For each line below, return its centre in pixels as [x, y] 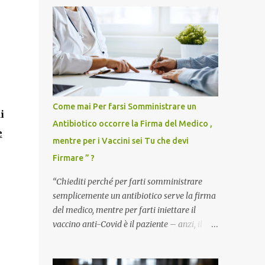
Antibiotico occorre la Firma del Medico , [132, 124]
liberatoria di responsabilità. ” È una [119, 253]
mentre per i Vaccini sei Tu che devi [120, 141]
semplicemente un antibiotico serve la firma [134, 196]
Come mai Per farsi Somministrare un [124, 106]
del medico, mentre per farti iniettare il [124, 210]
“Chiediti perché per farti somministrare [127, 182]
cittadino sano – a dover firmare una [121, 238]
